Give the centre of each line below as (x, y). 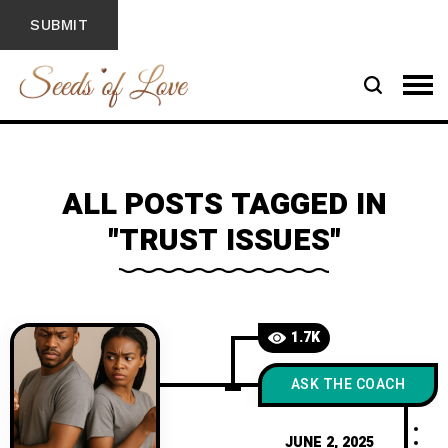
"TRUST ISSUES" (224, 241)
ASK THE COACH (348, 384)
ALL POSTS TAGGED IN (224, 205)
